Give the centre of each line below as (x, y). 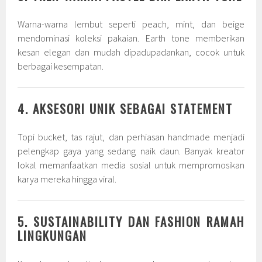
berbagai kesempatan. (61, 66)
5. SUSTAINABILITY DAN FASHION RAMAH (131, 221)
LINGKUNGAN (53, 235)
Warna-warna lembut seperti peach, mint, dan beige (131, 24)
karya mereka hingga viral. (67, 179)
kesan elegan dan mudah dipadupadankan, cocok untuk (131, 52)
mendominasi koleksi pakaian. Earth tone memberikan (131, 38)
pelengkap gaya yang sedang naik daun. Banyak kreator (131, 151)
